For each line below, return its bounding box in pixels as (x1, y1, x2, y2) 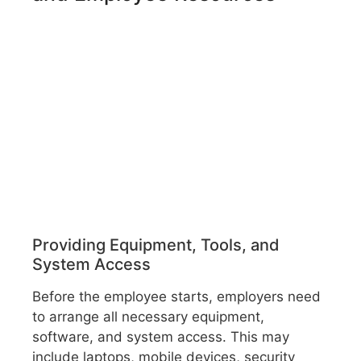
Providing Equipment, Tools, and (32, 235, 280, 255)
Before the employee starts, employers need (32, 288, 321, 305)
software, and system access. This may (32, 329, 289, 346)
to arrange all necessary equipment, (32, 309, 264, 326)
